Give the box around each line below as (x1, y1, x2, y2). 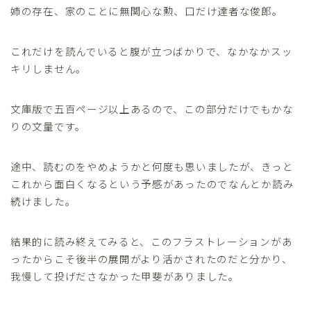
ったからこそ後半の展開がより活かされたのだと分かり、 (10, 251, 293, 267)
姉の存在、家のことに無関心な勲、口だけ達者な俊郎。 (10, 3, 283, 19)
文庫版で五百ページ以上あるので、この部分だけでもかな (10, 101, 294, 117)
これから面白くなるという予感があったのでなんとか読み (10, 176, 294, 192)
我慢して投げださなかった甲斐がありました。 (10, 269, 239, 284)
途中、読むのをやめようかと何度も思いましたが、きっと (10, 159, 294, 174)
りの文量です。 (10, 119, 86, 134)
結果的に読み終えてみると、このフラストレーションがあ (10, 234, 293, 249)
